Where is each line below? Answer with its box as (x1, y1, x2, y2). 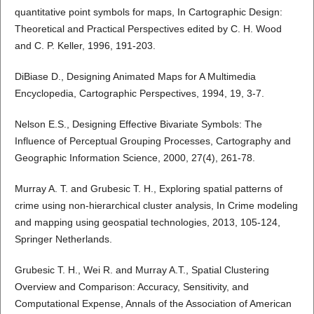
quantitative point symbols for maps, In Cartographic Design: (14, 6, 282, 18)
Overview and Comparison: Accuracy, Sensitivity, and (14, 281, 249, 293)
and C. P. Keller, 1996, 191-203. (14, 40, 156, 52)
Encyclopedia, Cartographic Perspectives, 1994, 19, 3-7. (14, 88, 264, 100)
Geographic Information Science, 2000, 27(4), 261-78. (14, 152, 255, 164)
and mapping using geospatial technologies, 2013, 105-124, (14, 217, 280, 228)
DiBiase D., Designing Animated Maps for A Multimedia (14, 71, 256, 83)
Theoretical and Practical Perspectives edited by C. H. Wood (14, 23, 282, 35)
